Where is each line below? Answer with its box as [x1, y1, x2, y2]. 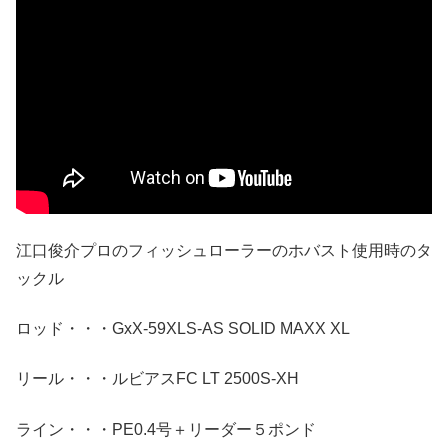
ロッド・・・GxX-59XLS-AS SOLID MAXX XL [16, 320, 350, 337]
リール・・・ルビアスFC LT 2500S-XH [16, 370, 299, 388]
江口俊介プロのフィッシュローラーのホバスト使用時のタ [16, 241, 432, 259]
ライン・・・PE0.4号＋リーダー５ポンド [16, 420, 316, 438]
